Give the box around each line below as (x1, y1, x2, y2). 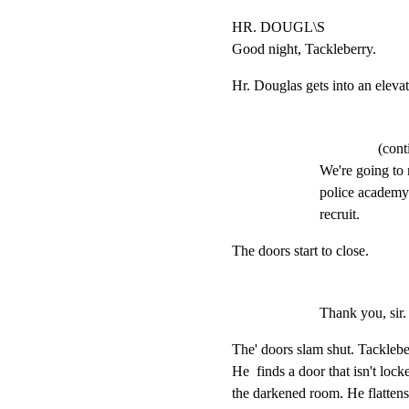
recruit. (320, 206, 360, 223)
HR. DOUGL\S (232, 18, 325, 35)
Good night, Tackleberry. (232, 40, 376, 57)
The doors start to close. (232, 243, 369, 259)
